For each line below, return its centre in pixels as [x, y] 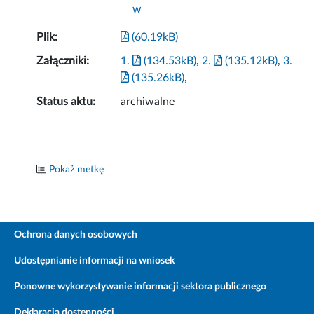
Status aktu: [66, 102]
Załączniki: [63, 61]
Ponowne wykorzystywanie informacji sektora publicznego [140, 287]
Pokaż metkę [77, 170]
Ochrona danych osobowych [76, 235]
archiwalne [148, 102]
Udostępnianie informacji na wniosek [94, 261]
